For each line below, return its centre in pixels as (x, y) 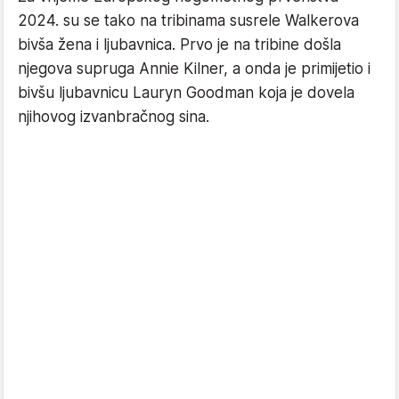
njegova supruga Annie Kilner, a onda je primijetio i (194, 68)
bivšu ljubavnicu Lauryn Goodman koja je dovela (186, 92)
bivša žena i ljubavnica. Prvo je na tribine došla (179, 44)
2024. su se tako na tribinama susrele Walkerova (188, 20)
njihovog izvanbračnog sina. (114, 116)
